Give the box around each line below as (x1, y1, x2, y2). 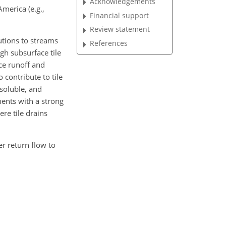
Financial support (90, 10, 149, 20)
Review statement (90, 24, 150, 34)
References (90, 38, 128, 48)
